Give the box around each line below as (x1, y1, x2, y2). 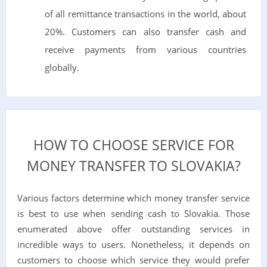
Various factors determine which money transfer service (17, 191, 250, 204)
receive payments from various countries (44, 44, 247, 55)
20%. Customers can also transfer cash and (44, 26, 247, 38)
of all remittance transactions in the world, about (44, 8, 247, 20)
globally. (44, 61, 79, 73)
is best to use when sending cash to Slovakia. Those (17, 207, 250, 219)
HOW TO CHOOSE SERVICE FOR (33, 135, 234, 154)
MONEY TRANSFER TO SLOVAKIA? (26, 156, 241, 175)
